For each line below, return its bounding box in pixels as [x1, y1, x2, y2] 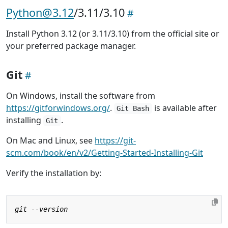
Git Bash [117, 104, 150, 112]
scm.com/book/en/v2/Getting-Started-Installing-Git [6, 147, 203, 158]
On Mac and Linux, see [6, 134, 95, 146]
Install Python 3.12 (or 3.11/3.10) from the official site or [6, 27, 219, 39]
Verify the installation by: [6, 167, 101, 179]
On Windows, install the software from [6, 90, 155, 101]
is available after [152, 102, 217, 113]
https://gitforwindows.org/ [6, 102, 110, 113]
